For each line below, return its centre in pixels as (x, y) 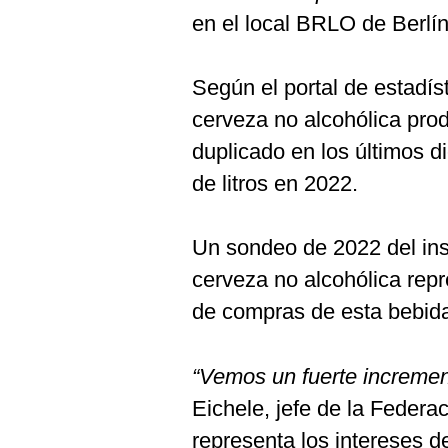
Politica (48, 435)
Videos (44, 91)
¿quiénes (56, 256)
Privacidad (59, 402)
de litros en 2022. (275, 183)
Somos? (51, 272)
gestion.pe (59, 223)
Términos (55, 305)
